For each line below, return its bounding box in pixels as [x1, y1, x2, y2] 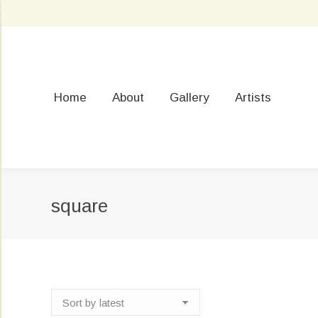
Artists [235, 90, 271, 104]
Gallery [170, 90, 209, 104]
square [51, 194, 108, 216]
